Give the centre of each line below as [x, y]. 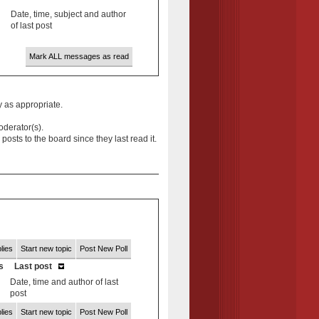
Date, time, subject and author [68, 14]
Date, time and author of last [64, 282]
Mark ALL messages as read [79, 56]
